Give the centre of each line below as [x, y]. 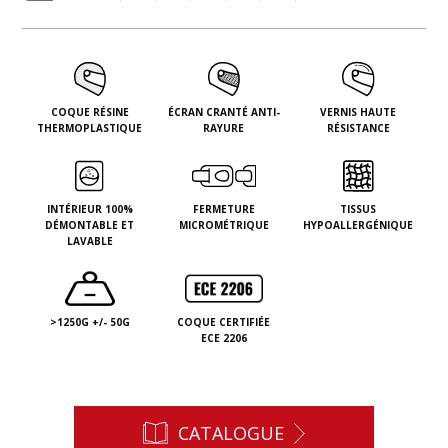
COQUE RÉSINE [89, 112]
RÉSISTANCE [358, 128]
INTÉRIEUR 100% [89, 209]
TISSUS [358, 209]
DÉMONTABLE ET [90, 225]
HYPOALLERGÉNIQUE [358, 225]
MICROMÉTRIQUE [223, 225]
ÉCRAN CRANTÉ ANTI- [223, 112]
